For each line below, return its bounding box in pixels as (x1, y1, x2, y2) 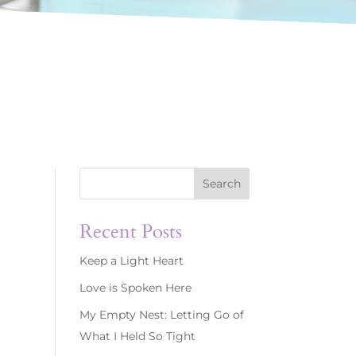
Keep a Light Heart (79, 253, 184, 268)
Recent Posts (79, 219, 182, 245)
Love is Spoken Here (79, 281, 192, 295)
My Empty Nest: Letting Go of (79, 308, 244, 322)
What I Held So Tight (79, 329, 195, 343)
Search (202, 176, 241, 191)
